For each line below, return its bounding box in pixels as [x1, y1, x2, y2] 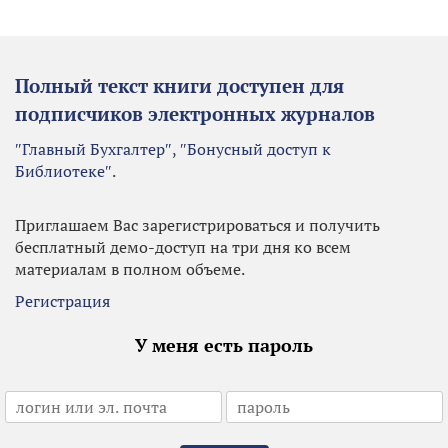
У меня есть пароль [135, 332, 313, 357]
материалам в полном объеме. [15, 257, 245, 280]
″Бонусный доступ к [180, 137, 331, 160]
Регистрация [15, 289, 110, 312]
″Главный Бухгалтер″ [15, 137, 172, 160]
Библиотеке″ [15, 159, 112, 182]
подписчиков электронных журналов [15, 100, 375, 126]
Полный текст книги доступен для [15, 72, 344, 98]
